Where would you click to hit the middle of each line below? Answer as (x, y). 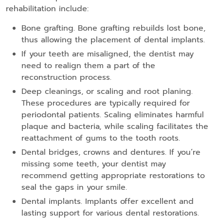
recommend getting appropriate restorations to (113, 176)
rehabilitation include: (47, 9)
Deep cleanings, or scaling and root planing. (107, 92)
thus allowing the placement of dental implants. (113, 40)
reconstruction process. (66, 78)
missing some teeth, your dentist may (94, 164)
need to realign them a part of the (88, 66)
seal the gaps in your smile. (74, 188)
